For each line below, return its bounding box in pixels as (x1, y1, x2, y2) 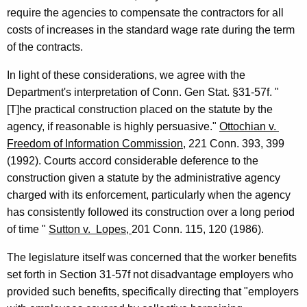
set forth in (7, 269, 60, 281)
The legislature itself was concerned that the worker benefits (7, 251, 297, 264)
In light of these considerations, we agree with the (7, 69, 245, 82)
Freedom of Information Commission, (7, 138, 186, 150)
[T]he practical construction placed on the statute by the (7, 103, 273, 116)
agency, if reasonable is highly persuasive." (7, 121, 219, 133)
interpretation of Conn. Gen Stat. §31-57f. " (74, 86, 279, 99)
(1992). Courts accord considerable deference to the (7, 155, 258, 167)
